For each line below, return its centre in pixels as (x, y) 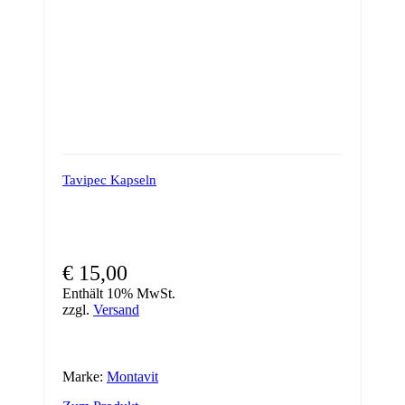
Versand (116, 309)
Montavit (132, 376)
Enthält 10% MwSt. (119, 293)
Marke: (85, 376)
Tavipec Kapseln (109, 179)
